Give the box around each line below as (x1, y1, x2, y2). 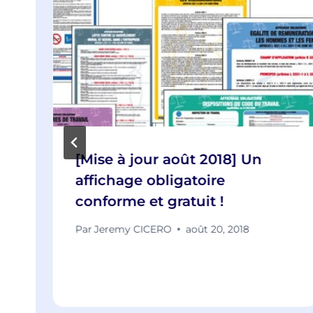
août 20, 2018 (186, 222, 250, 235)
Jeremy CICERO (94, 222, 173, 235)
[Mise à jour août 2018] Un (75, 150, 262, 168)
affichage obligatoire (75, 171, 225, 189)
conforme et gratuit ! (75, 192, 224, 210)
